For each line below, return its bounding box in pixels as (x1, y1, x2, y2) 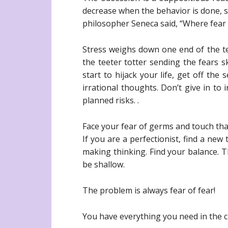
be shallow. (82, 159, 125, 170)
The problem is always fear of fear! (82, 185, 215, 196)
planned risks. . (82, 95, 139, 106)
